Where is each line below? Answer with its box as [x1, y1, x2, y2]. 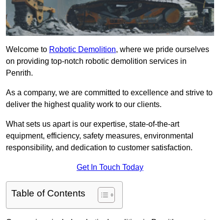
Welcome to [6, 45, 49, 54]
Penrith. [6, 69, 33, 78]
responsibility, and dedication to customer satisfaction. [6, 143, 192, 152]
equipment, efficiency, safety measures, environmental [6, 132, 193, 140]
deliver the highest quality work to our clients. [6, 100, 162, 109]
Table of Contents [11, 188, 85, 199]
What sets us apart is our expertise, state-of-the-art [6, 120, 179, 129]
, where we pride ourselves [116, 45, 209, 54]
